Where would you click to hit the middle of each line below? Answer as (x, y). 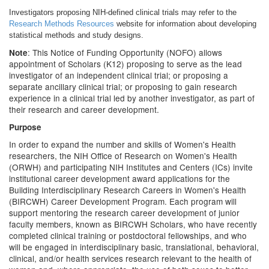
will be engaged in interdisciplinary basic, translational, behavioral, (134, 247)
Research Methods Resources (62, 24)
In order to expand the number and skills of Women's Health (122, 144)
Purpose (25, 127)
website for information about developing (185, 24)
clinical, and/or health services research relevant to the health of (130, 258)
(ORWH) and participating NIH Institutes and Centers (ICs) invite (131, 167)
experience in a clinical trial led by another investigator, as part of (132, 98)
